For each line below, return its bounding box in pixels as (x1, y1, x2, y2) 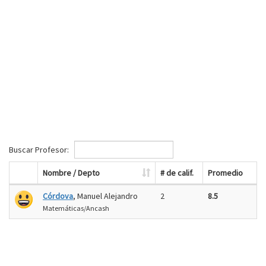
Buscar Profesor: (9, 144, 71, 155)
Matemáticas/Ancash (43, 204, 109, 213)
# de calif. (160, 167, 194, 178)
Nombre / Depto (43, 167, 100, 178)
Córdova (43, 191, 73, 201)
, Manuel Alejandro (73, 191, 138, 201)
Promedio (208, 167, 243, 178)
